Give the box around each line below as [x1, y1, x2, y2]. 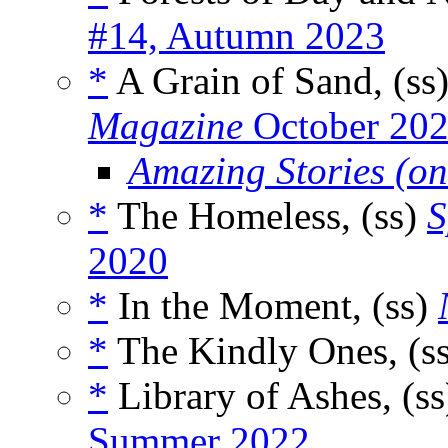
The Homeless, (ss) [108, 194, 427, 238]
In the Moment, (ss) [108, 284, 438, 328]
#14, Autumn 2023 [88, 14, 385, 58]
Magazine [88, 104, 243, 148]
